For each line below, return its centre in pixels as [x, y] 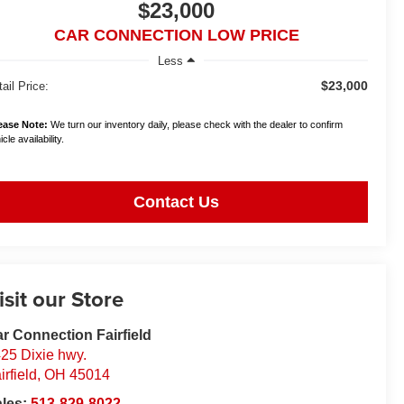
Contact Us [176, 202]
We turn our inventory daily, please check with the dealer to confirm [196, 124]
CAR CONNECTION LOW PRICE [176, 36]
